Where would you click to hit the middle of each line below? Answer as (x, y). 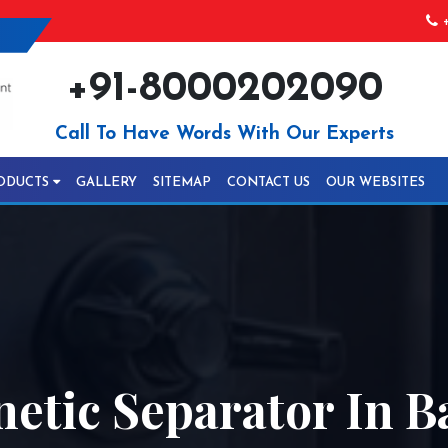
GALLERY (106, 182)
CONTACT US (268, 182)
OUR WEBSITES (375, 182)
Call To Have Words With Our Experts (224, 134)
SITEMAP (182, 182)
